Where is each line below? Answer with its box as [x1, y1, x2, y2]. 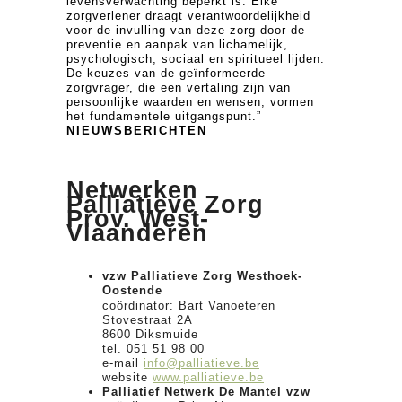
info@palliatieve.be [144, 355, 259, 370]
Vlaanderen [66, 219, 208, 247]
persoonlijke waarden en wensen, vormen [66, 94, 314, 109]
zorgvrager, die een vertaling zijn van [66, 80, 291, 94]
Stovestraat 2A [102, 312, 193, 327]
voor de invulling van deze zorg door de [66, 22, 305, 37]
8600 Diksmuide [102, 327, 198, 341]
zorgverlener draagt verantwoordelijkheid [66, 8, 310, 22]
